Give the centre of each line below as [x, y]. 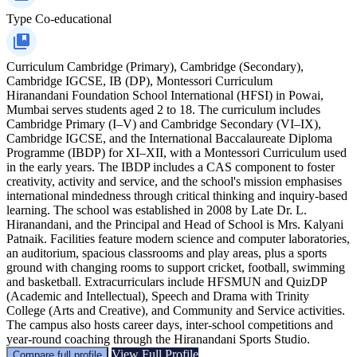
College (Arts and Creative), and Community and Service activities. [176, 310]
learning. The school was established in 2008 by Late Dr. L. [157, 210]
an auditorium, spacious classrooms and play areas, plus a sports [167, 253]
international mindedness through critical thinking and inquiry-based [177, 195]
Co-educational [73, 18]
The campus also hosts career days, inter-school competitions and [170, 324]
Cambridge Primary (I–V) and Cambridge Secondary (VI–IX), [164, 124]
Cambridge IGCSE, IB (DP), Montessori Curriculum [139, 80]
